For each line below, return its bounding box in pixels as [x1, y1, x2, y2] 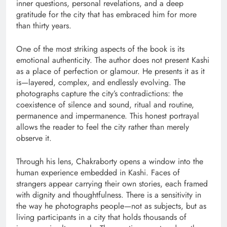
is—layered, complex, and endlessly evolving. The [16, 76, 185, 88]
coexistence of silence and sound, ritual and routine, [16, 98, 194, 110]
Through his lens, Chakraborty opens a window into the [16, 155, 203, 167]
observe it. [16, 132, 52, 144]
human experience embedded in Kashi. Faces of [16, 166, 180, 178]
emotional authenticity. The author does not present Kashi [16, 54, 209, 66]
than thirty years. [16, 19, 71, 31]
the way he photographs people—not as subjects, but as [16, 200, 206, 212]
